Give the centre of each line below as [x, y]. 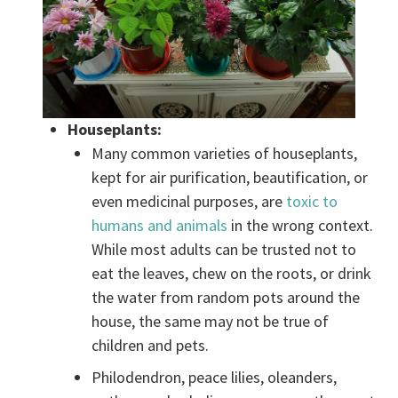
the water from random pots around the [226, 298]
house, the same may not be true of [211, 322]
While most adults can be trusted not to [224, 250]
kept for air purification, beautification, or [230, 178]
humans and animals [160, 226]
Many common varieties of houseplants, [225, 154]
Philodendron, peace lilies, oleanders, [215, 378]
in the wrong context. [301, 226]
